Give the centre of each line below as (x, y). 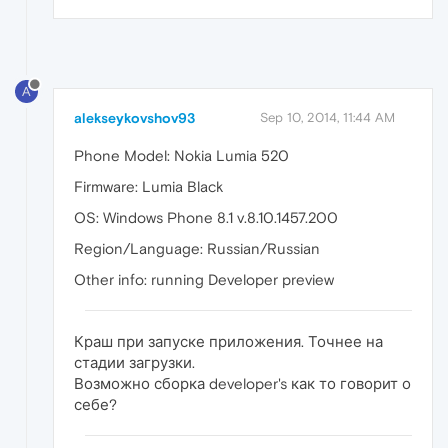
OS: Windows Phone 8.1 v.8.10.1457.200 (206, 218)
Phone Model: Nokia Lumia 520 (181, 156)
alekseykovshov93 (134, 118)
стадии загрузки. (134, 363)
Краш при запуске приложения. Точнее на (228, 342)
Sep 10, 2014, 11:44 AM (327, 118)
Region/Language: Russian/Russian (197, 249)
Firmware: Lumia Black (148, 187)
